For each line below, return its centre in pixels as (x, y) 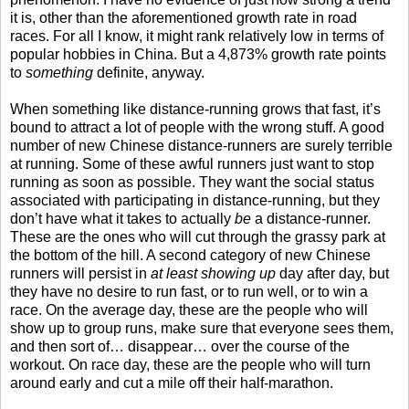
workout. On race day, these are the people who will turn (190, 364)
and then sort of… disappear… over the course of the (180, 346)
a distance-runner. (311, 218)
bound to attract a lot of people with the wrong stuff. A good (197, 127)
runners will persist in (80, 273)
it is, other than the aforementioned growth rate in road (184, 17)
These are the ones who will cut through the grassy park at (198, 236)
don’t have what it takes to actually (122, 218)
